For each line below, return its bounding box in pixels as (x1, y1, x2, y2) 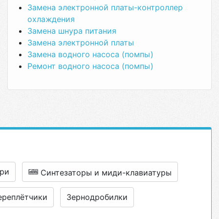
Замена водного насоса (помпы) (27, 49, 153, 59)
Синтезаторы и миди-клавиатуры (41, 168, 172, 177)
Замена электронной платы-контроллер (27, 2, 183, 12)
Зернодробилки (66, 192, 128, 202)
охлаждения (27, 14, 75, 24)
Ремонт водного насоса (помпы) (27, 61, 153, 71)
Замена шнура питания (27, 26, 116, 36)
